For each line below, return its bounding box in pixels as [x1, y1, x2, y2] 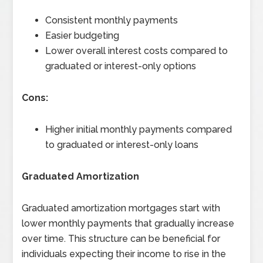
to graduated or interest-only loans [45, 139, 199, 151]
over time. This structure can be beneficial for [22, 233, 221, 245]
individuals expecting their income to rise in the [22, 248, 227, 260]
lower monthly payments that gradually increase [22, 218, 235, 230]
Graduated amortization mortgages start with [22, 203, 221, 214]
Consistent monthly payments [45, 15, 178, 26]
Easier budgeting [45, 30, 120, 42]
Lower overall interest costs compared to [45, 45, 228, 57]
